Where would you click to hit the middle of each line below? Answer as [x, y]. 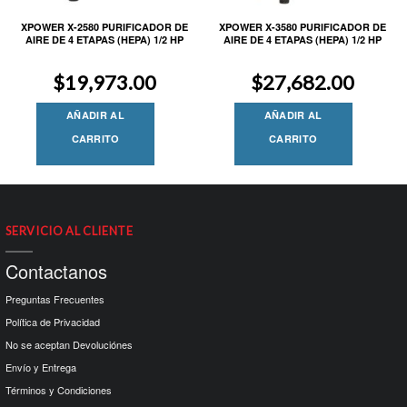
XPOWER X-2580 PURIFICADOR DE [105, 26]
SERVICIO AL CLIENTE [69, 231]
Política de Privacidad [53, 321]
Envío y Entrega [41, 367]
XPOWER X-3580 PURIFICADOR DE [302, 26]
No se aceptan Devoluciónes [69, 344]
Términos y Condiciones [59, 389]
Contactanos [57, 271]
